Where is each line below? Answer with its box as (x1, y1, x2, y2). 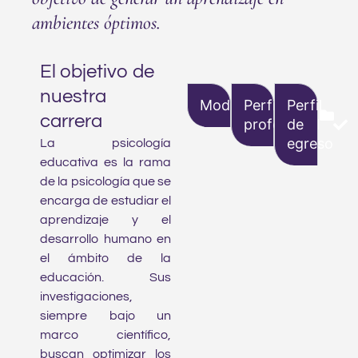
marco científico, (40, 328, 171, 341)
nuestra (40, 86, 106, 106)
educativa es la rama (40, 155, 171, 169)
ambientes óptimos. (32, 10, 161, 34)
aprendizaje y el (40, 213, 171, 226)
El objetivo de (40, 61, 154, 82)
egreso (287, 134, 334, 152)
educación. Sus (40, 270, 171, 284)
